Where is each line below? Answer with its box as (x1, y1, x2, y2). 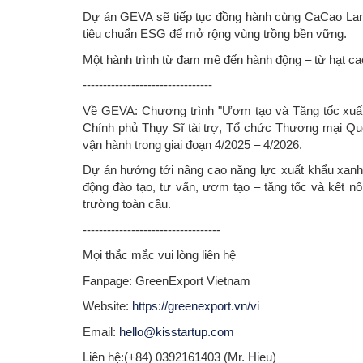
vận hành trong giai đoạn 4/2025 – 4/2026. (83, 137, 302, 152)
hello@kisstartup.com (119, 324, 234, 339)
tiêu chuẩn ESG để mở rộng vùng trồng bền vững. (83, 27, 347, 41)
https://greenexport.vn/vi (132, 299, 259, 314)
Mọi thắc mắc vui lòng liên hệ (83, 248, 236, 263)
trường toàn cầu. (83, 197, 171, 211)
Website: (83, 299, 132, 314)
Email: (83, 324, 119, 339)
